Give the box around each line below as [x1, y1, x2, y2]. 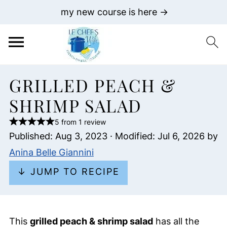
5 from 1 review [54, 118, 106, 126]
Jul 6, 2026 [157, 131, 205, 141]
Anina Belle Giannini [9, 147, 94, 158]
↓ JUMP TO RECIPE [17, 166, 120, 177]
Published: [9, 131, 55, 141]
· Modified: [107, 131, 158, 141]
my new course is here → [60, 7, 168, 17]
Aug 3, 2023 [55, 131, 107, 141]
